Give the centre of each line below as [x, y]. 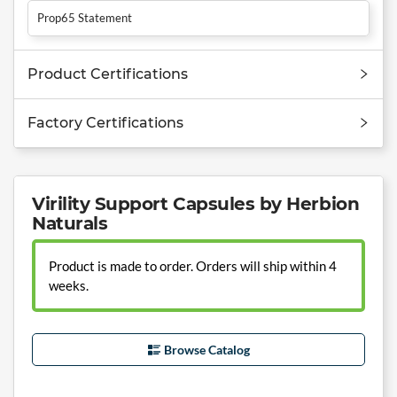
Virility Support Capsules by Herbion [196, 203]
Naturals [70, 223]
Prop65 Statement [85, 17]
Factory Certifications [105, 122]
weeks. [69, 286]
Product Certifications [108, 74]
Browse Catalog [206, 349]
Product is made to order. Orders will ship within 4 [193, 266]
